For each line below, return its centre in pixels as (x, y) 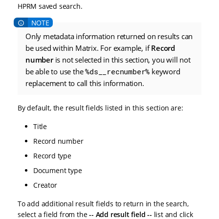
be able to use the (55, 72)
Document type (58, 171)
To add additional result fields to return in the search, (103, 204)
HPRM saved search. (50, 6)
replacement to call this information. (85, 83)
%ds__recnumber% (118, 72)
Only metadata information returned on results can (109, 36)
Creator (45, 185)
